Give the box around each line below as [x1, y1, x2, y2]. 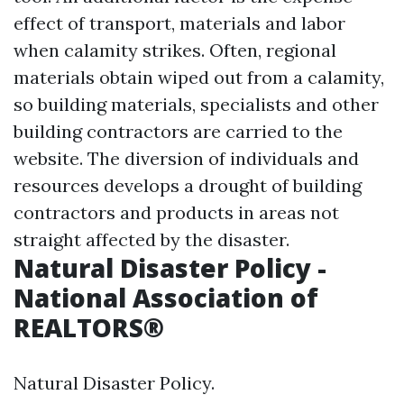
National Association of [14, 280, 318, 315]
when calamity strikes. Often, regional [14, 39, 336, 61]
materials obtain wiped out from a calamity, [14, 66, 384, 88]
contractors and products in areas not [14, 201, 339, 224]
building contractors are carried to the [14, 120, 343, 142]
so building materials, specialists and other [14, 93, 379, 115]
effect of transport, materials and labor [14, 12, 345, 34]
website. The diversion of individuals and [14, 147, 359, 170]
